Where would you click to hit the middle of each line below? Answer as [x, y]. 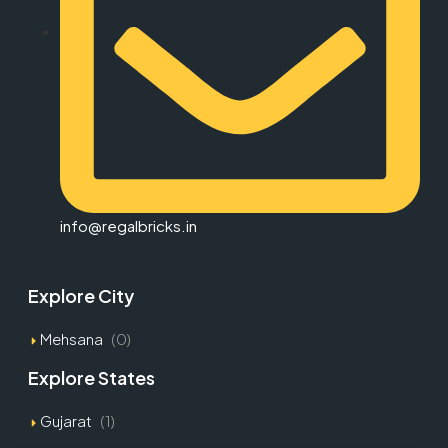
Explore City [80, 296]
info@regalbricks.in [128, 225]
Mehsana [71, 339]
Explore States [91, 378]
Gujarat [65, 421]
